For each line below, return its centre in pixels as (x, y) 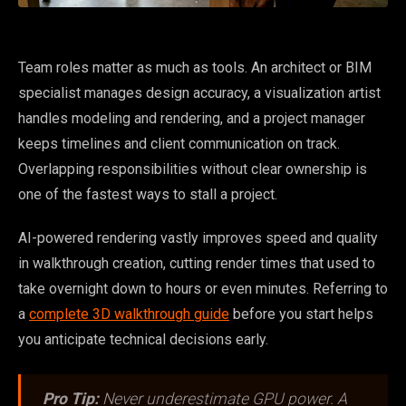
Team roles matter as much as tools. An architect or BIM (195, 67)
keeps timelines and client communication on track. (179, 143)
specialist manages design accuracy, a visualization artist (199, 92)
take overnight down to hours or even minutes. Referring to (203, 288)
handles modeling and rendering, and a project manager (192, 118)
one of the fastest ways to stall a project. (148, 194)
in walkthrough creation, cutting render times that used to (197, 263)
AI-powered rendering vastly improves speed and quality (198, 237)
